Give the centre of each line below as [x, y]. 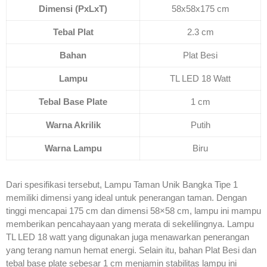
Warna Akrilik [73, 125]
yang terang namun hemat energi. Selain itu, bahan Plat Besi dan [131, 250]
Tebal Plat [73, 32]
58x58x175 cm [200, 8]
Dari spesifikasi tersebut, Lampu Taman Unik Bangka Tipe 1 [122, 184]
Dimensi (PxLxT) [73, 8]
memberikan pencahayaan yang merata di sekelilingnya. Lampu [130, 223]
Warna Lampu [73, 148]
